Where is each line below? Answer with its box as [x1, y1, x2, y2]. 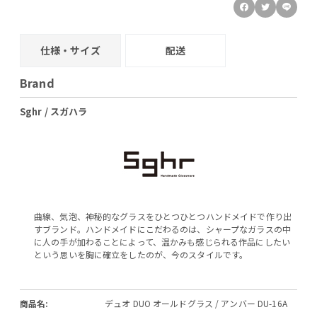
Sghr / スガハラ [20, 104, 88, 118]
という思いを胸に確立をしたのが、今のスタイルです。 [34, 248, 248, 260]
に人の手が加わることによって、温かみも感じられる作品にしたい [34, 235, 290, 248]
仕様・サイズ [40, 42, 100, 57]
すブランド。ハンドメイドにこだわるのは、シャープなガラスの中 [34, 222, 291, 235]
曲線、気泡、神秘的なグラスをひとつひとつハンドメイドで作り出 [34, 209, 292, 222]
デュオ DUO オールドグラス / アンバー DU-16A [105, 296, 287, 309]
